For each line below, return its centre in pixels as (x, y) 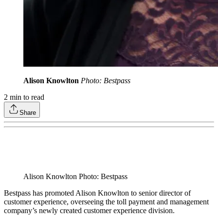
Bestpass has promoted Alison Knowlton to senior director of (97, 193)
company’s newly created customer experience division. (89, 211)
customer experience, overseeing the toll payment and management (106, 202)
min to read (26, 97)
